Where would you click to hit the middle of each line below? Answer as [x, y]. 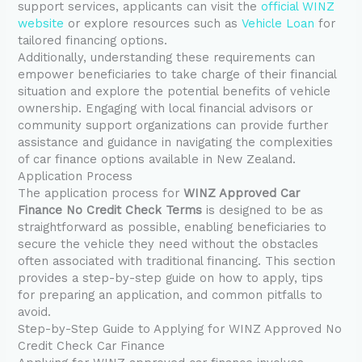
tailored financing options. [93, 41]
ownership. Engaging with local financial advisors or [166, 109]
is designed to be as [263, 210]
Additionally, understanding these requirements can [167, 58]
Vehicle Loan [278, 24]
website [41, 24]
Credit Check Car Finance [92, 346]
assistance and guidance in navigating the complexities [176, 143]
